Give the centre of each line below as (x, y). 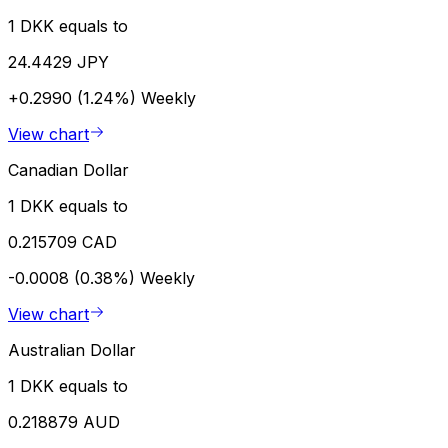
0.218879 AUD (64, 421)
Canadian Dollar (68, 169)
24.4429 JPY (58, 61)
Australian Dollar (72, 349)
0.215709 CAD (62, 241)
